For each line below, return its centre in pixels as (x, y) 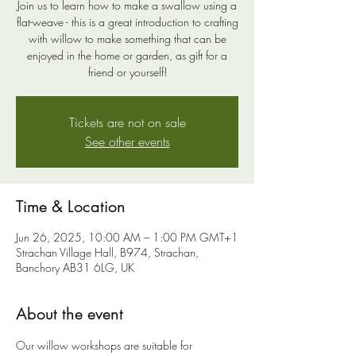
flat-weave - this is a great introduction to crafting (127, 21)
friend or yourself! (127, 72)
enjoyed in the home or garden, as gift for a (127, 55)
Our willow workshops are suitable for (106, 345)
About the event (70, 313)
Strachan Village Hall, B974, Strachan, (107, 252)
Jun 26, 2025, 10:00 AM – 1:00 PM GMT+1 (127, 237)
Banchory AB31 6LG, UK (75, 267)
